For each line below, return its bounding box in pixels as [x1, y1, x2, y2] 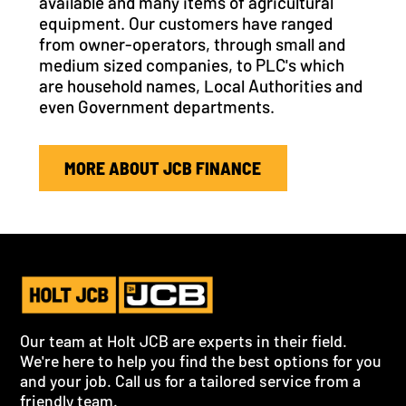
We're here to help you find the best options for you [20, 351, 382, 372]
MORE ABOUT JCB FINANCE [64, 156, 262, 179]
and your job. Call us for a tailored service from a [20, 371, 362, 391]
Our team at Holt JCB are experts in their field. [20, 331, 348, 352]
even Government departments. [38, 95, 275, 117]
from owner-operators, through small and [38, 33, 345, 54]
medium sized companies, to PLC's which [38, 53, 344, 75]
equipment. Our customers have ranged [38, 12, 333, 34]
